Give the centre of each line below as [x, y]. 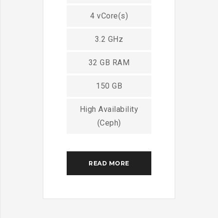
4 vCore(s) [109, 16]
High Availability [109, 109]
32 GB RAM [109, 63]
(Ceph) [109, 123]
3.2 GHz [109, 39]
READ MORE [109, 163]
